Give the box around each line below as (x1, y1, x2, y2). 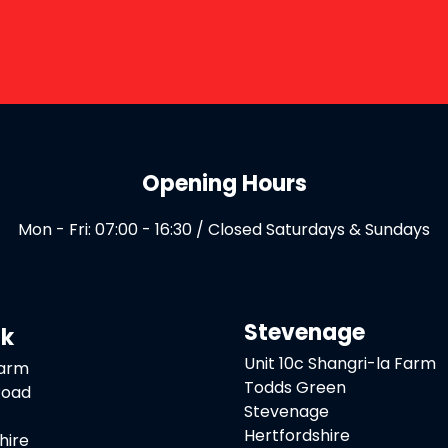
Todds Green (244, 375, 346, 399)
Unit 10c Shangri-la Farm (244, 351, 436, 375)
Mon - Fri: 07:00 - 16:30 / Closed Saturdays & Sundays (18, 218, 430, 242)
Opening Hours (141, 167, 307, 199)
